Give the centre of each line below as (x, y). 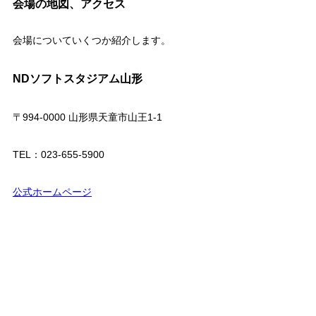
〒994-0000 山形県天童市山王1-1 (87, 117)
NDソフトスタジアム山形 (77, 78)
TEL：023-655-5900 (58, 154)
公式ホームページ (52, 192)
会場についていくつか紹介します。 (91, 40)
